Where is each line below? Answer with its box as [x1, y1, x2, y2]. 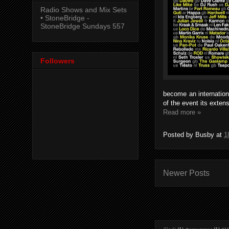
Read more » [163, 108, 201, 116]
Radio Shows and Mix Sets [40, 5, 127, 14]
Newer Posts [163, 168, 210, 177]
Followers [40, 56, 75, 65]
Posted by [163, 130, 195, 139]
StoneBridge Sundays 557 [40, 21, 125, 30]
